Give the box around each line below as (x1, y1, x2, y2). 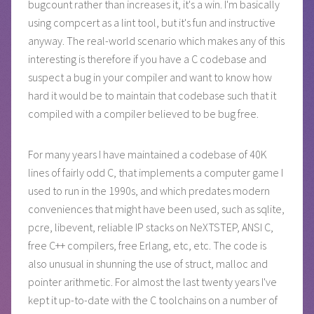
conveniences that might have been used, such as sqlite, (28, 201, 285, 216)
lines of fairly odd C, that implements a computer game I (28, 165, 283, 179)
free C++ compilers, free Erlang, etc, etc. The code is (28, 238, 266, 252)
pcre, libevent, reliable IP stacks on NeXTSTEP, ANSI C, (28, 219, 273, 234)
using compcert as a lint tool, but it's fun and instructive (28, 15, 275, 29)
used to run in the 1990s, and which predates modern (28, 183, 270, 198)
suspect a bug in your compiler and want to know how (28, 69, 272, 84)
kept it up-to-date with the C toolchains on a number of (28, 292, 278, 307)
